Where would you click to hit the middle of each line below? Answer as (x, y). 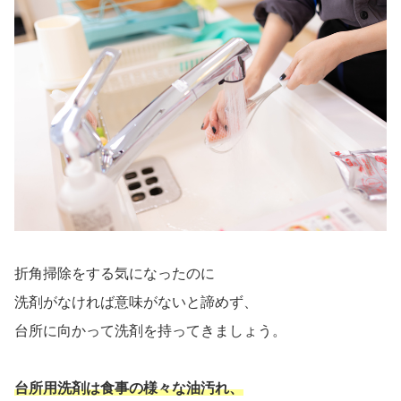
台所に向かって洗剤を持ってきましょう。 (150, 330)
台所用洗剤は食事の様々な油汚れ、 (129, 388)
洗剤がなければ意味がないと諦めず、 (136, 302)
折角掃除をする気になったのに (115, 273)
